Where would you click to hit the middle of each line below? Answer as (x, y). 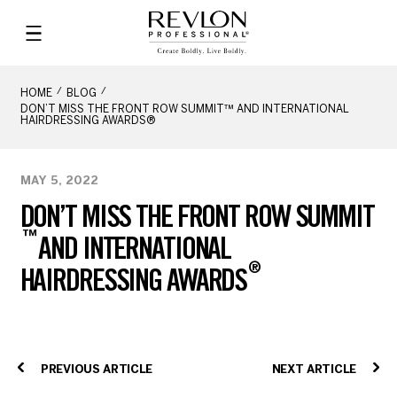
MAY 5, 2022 (59, 181)
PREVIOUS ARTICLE (97, 370)
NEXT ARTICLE (314, 370)
